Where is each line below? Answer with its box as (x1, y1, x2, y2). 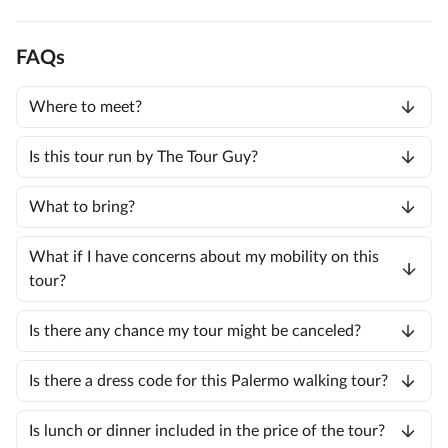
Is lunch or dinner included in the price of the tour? (29, 423, 385, 440)
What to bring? (29, 199, 135, 216)
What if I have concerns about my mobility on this (29, 249, 379, 266)
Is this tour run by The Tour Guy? (29, 149, 258, 166)
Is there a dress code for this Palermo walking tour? (29, 373, 388, 390)
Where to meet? (29, 99, 142, 116)
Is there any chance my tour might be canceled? (29, 323, 361, 340)
